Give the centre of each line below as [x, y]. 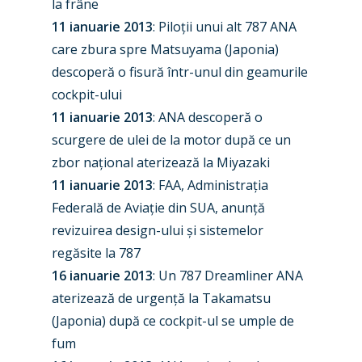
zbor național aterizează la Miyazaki [161, 162]
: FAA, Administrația [210, 185]
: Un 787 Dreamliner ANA [228, 276]
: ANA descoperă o [208, 117]
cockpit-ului [87, 95]
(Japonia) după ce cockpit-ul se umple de [173, 321]
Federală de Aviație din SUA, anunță [158, 208]
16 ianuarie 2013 [102, 276]
